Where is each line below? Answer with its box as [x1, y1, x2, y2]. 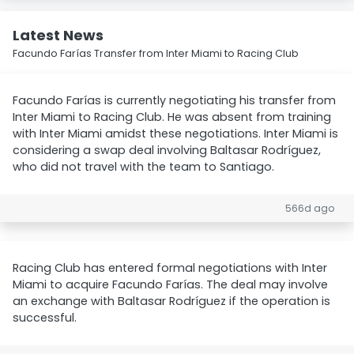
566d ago [285, 201, 335, 215]
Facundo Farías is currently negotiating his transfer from [13, 92, 336, 108]
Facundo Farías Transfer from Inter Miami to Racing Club [13, 47, 299, 60]
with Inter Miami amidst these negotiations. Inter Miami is [13, 126, 338, 141]
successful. [13, 310, 77, 326]
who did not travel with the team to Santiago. [13, 159, 274, 175]
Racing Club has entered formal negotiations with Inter [13, 260, 327, 276]
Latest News [13, 25, 104, 45]
